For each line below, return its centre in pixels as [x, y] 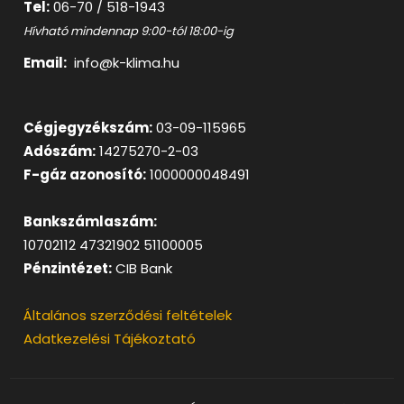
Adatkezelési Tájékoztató [110, 339]
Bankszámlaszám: [91, 222]
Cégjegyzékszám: [88, 128]
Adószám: [60, 151]
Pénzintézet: [68, 269]
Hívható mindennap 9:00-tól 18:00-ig [129, 32]
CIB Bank [142, 269]
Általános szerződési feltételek [128, 316]
